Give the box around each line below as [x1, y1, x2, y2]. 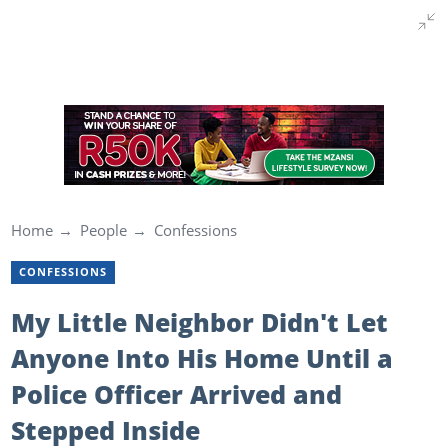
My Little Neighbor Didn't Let [10, 304, 388, 339]
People [79, 220, 127, 240]
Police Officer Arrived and [10, 376, 342, 411]
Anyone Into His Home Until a [10, 340, 393, 375]
